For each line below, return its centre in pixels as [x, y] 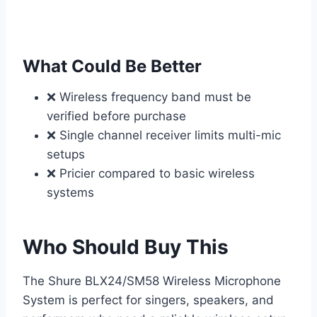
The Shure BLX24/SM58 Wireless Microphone [152, 281]
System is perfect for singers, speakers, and [148, 300]
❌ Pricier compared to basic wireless [151, 174]
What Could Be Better [112, 67]
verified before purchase [116, 116]
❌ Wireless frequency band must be [149, 97]
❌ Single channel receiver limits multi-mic [164, 136]
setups [66, 155]
